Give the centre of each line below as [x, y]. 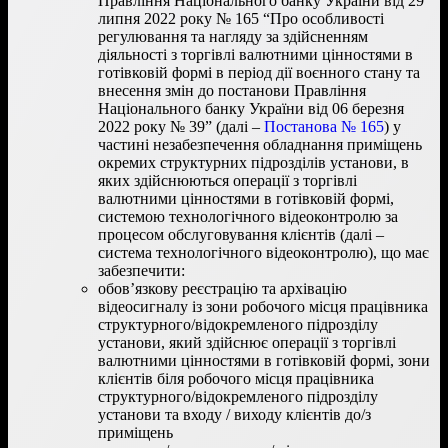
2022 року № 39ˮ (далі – [181, 126]
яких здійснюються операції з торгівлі [227, 180]
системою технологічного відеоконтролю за [248, 216]
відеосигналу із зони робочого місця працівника [263, 306]
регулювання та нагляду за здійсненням [233, 36]
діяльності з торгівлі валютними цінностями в [255, 54]
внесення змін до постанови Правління [232, 90]
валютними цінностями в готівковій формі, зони [264, 360]
